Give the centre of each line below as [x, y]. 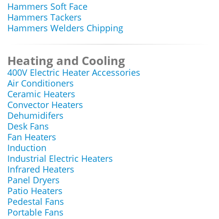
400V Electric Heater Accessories [74, 72]
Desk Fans [28, 126]
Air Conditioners [41, 83]
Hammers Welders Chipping [65, 28]
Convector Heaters [45, 105]
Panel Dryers [33, 180]
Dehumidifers [35, 115]
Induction [27, 148]
